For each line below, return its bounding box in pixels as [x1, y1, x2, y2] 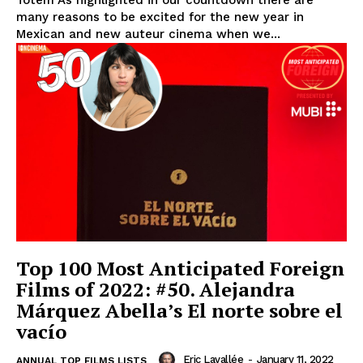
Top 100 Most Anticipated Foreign [16, 254, 344, 281]
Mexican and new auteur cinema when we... [16, 26, 280, 41]
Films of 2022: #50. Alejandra [16, 275, 295, 302]
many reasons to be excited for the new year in [16, 9, 304, 24]
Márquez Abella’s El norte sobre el [16, 297, 343, 323]
